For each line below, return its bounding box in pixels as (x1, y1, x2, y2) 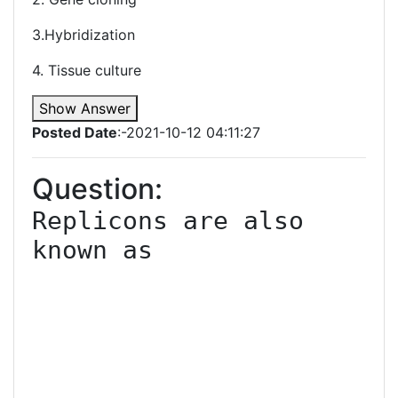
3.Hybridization (32, 26, 135, 44)
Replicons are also (32, 206, 304, 235)
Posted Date (32, 123, 117, 141)
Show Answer (39, 99, 131, 117)
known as (32, 235, 153, 265)
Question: (32, 171, 163, 206)
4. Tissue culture (32, 61, 141, 79)
